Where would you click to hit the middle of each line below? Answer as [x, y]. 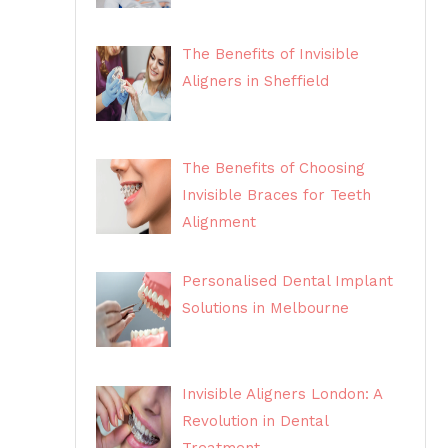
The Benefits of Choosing [274, 167]
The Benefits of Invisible [271, 54]
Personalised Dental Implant [288, 280]
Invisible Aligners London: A [282, 394]
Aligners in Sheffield [256, 81]
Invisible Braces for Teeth [277, 194]
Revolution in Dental [255, 421]
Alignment [219, 221]
